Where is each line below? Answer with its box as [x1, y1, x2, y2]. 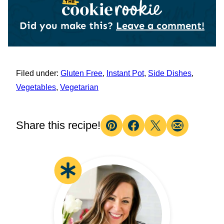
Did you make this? [19, 19, 116, 31]
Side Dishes [148, 68, 191, 77]
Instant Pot [106, 68, 144, 77]
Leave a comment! [116, 19, 204, 31]
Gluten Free [60, 68, 102, 77]
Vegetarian [60, 82, 98, 91]
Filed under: [16, 68, 58, 77]
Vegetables [16, 82, 56, 91]
